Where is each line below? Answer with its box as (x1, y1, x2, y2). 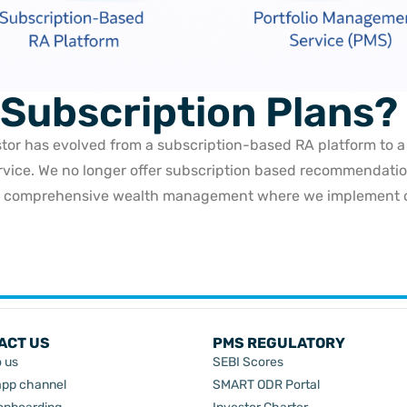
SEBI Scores (213, 354, 283, 371)
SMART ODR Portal (213, 377, 320, 393)
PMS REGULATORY (213, 334, 345, 352)
